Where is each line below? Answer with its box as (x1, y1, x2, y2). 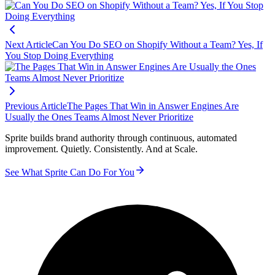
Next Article (5, 39, 52, 50)
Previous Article (5, 101, 67, 112)
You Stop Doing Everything (5, 50, 114, 61)
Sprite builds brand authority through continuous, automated (5, 133, 237, 144)
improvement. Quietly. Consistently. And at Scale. (5, 144, 198, 155)
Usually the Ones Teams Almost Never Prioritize (5, 112, 193, 123)
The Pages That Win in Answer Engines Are (67, 101, 239, 112)
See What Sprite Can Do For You (5, 167, 134, 178)
